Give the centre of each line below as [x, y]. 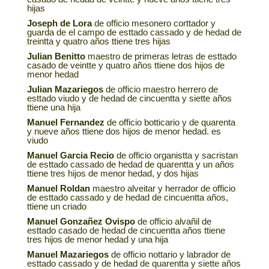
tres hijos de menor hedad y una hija [97, 240]
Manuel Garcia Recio [70, 156]
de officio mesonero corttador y [153, 23]
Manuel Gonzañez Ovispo [81, 222]
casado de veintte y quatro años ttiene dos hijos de [125, 65]
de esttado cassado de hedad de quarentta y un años [130, 165]
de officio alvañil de [173, 222]
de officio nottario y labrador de [169, 255]
